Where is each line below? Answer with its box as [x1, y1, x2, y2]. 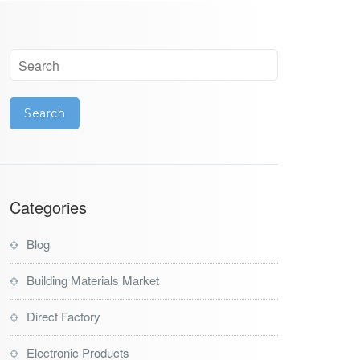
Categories [10, 195, 87, 219]
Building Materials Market [27, 272, 159, 288]
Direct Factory [27, 308, 100, 325]
